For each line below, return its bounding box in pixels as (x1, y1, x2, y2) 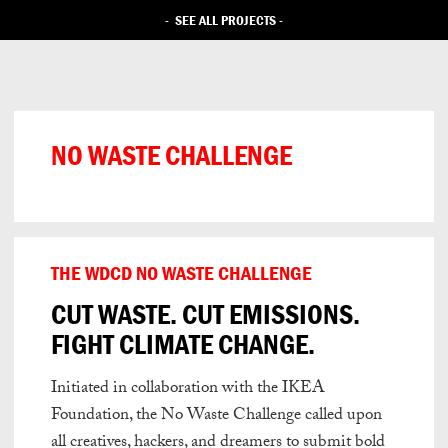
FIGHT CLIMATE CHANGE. (51, 327, 315, 361)
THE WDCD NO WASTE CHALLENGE (51, 260, 312, 285)
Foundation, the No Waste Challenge (51, 402, 301, 431)
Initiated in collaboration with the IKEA (51, 375, 325, 404)
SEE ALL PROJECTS (175, 10, 276, 29)
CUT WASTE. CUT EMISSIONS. (51, 297, 360, 331)
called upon (301, 402, 382, 431)
